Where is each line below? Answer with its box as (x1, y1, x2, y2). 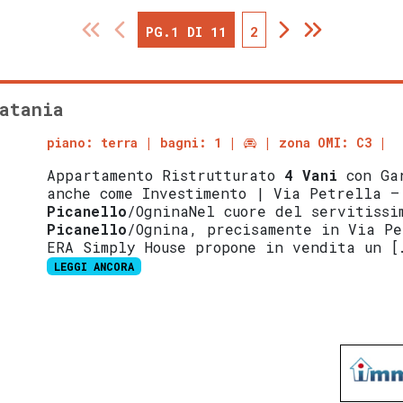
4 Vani (284, 166, 338, 185)
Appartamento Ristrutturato (47, 166, 285, 185)
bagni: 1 (160, 134, 222, 152)
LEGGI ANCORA (54, 259, 135, 274)
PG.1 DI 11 (145, 22, 227, 41)
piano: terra (47, 134, 139, 152)
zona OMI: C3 (279, 134, 372, 152)
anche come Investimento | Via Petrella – (47, 184, 400, 203)
